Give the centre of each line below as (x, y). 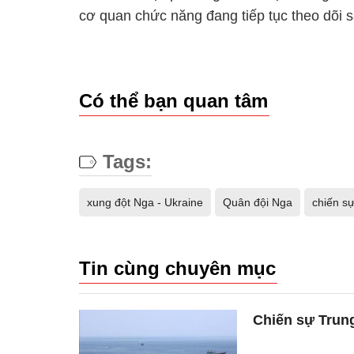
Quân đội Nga (258, 202)
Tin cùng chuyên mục (177, 268)
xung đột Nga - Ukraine (145, 202)
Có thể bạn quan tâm (173, 100)
